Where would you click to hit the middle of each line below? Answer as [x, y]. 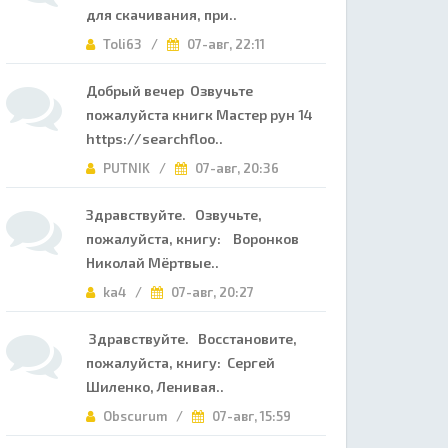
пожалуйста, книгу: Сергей [180, 362]
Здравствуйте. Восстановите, [191, 338]
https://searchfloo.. [154, 138]
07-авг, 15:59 [250, 416]
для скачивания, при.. [161, 14]
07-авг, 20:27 [211, 292]
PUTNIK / [137, 168]
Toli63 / [133, 44]
